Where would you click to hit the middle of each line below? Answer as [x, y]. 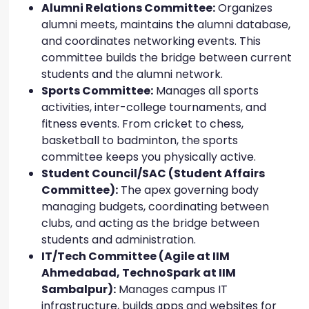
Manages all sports [206, 91]
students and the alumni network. [133, 74]
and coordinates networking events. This [151, 41]
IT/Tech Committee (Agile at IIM [136, 257]
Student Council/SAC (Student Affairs [153, 174]
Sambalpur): [79, 290]
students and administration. [120, 240]
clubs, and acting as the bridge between [150, 223]
